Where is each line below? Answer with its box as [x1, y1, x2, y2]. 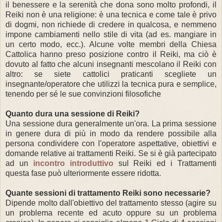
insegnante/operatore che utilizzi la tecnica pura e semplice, [5, 79, 217, 88]
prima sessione [160, 119, 217, 128]
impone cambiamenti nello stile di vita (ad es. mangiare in [5, 30, 217, 39]
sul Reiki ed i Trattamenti [113, 159, 217, 167]
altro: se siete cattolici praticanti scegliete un [5, 69, 217, 78]
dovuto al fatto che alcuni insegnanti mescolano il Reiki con [5, 59, 217, 68]
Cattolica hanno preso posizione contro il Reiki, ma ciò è [5, 50, 217, 58]
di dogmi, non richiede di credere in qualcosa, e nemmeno [5, 20, 217, 29]
